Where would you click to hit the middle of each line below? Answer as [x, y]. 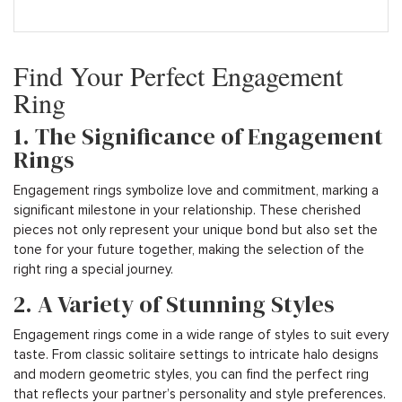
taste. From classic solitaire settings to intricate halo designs [196, 354]
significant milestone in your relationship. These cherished [187, 210]
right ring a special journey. [93, 269]
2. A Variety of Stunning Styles [174, 304]
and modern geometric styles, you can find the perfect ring [191, 374]
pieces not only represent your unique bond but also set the [196, 229]
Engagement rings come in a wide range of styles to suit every [201, 334]
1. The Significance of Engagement [198, 136]
